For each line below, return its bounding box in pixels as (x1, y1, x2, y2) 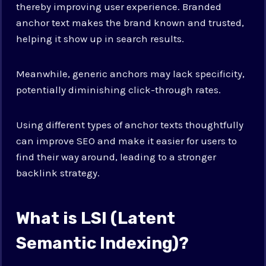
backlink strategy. (16, 166, 100, 179)
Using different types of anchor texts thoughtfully (16, 118, 244, 131)
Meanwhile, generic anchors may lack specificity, (16, 67, 245, 80)
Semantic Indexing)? (16, 233, 189, 253)
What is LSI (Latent (16, 208, 176, 228)
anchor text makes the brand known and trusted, (16, 16, 245, 28)
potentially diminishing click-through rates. (16, 83, 221, 96)
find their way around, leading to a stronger (16, 150, 217, 163)
